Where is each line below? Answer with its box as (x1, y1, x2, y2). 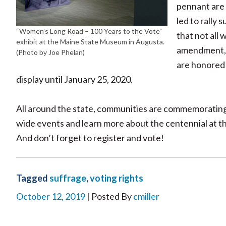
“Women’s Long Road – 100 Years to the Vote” (16, 27, 162, 36)
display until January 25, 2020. (16, 74, 133, 85)
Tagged (16, 173, 49, 184)
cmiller (133, 191, 159, 202)
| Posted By (85, 191, 133, 202)
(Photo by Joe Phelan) (16, 48, 85, 57)
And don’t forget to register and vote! (16, 132, 164, 144)
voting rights (90, 173, 143, 184)
